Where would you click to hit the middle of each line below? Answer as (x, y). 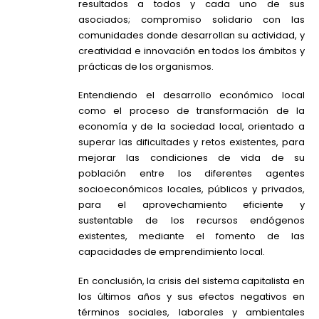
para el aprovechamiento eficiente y (192, 205)
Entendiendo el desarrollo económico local (192, 95)
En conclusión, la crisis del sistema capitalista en (192, 281)
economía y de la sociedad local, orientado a (192, 127)
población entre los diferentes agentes (192, 174)
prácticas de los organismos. (146, 66)
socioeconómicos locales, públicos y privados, (192, 189)
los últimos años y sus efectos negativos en (192, 296)
